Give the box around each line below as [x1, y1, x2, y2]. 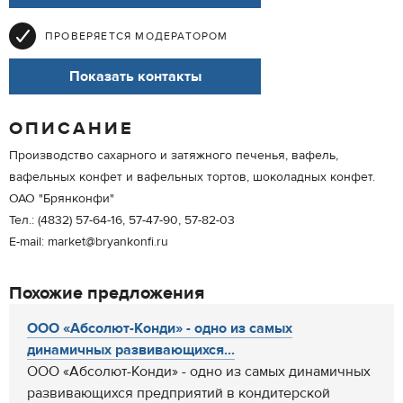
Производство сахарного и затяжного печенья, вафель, [9, 148, 338, 164]
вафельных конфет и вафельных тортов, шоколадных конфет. [9, 169, 375, 185]
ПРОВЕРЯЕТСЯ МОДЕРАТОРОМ [45, 29, 228, 43]
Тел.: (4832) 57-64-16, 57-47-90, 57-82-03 [9, 212, 235, 228]
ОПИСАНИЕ [9, 117, 134, 139]
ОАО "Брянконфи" [9, 191, 114, 207]
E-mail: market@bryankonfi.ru [9, 234, 168, 250]
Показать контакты [68, 67, 201, 85]
